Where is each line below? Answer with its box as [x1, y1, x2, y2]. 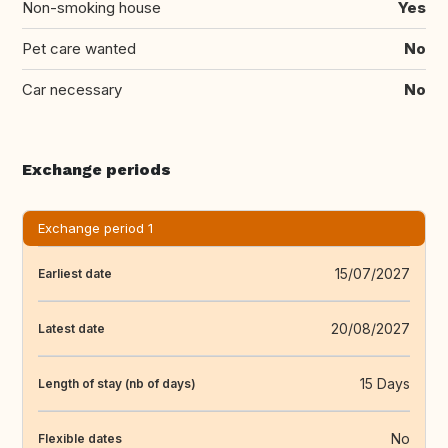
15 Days [360, 375, 410, 393]
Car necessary [22, 80, 122, 100]
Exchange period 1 [38, 220, 153, 237]
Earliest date [38, 265, 112, 281]
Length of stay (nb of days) [38, 375, 196, 391]
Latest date [38, 320, 105, 336]
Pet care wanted [22, 39, 136, 59]
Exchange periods [22, 160, 171, 180]
